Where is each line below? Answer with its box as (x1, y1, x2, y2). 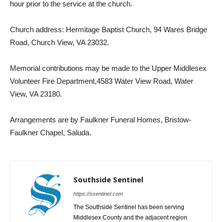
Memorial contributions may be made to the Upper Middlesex (10, 63, 207, 72)
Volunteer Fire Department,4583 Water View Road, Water (10, 76, 193, 85)
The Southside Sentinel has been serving (73, 203, 184, 211)
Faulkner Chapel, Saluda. (10, 128, 91, 137)
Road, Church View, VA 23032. (10, 38, 109, 47)
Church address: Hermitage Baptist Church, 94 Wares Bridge (10, 25, 207, 34)
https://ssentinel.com (73, 190, 123, 197)
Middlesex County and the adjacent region (73, 214, 187, 221)
